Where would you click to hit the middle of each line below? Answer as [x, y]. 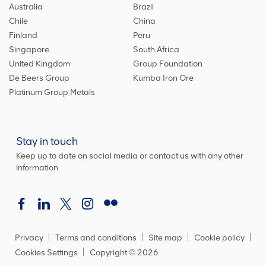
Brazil [143, 7]
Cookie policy [219, 238]
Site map [165, 238]
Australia [26, 7]
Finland [23, 36]
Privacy [29, 238]
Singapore [29, 50]
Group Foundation [168, 64]
